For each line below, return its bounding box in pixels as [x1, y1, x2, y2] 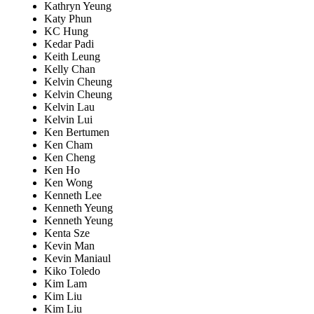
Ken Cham [44, 139, 93, 151]
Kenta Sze [44, 227, 90, 240]
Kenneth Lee [44, 189, 102, 202]
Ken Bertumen [44, 126, 109, 139]
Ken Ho [44, 164, 80, 177]
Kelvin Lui [44, 114, 93, 126]
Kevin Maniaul [44, 252, 111, 265]
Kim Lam [44, 278, 87, 290]
